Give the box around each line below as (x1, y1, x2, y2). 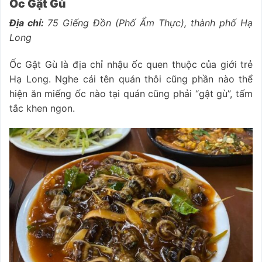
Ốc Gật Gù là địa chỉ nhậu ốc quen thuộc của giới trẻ (9, 58, 253, 70)
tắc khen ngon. (9, 102, 75, 114)
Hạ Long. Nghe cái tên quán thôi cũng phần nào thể (9, 73, 253, 85)
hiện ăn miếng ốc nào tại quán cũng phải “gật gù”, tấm (9, 87, 253, 99)
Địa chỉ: (9, 17, 47, 29)
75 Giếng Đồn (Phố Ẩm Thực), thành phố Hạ (47, 17, 253, 29)
